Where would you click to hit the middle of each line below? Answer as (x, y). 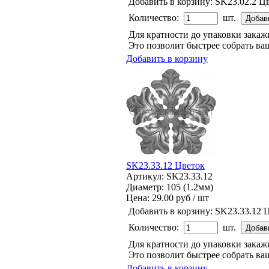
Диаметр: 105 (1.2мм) (170, 187)
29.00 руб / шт (180, 198)
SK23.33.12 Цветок (165, 165)
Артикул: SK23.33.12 (169, 176)
